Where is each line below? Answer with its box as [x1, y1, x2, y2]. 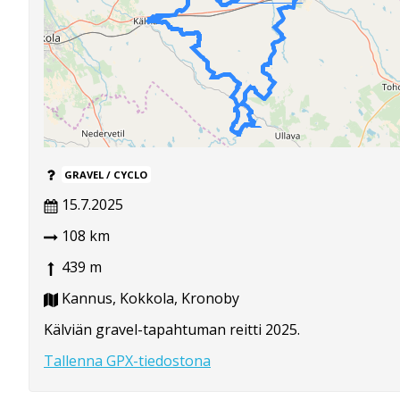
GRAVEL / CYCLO [64, 168, 148, 182]
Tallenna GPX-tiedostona [44, 351, 211, 371]
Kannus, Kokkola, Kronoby [58, 288, 239, 309]
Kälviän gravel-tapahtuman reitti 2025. [44, 320, 300, 340]
